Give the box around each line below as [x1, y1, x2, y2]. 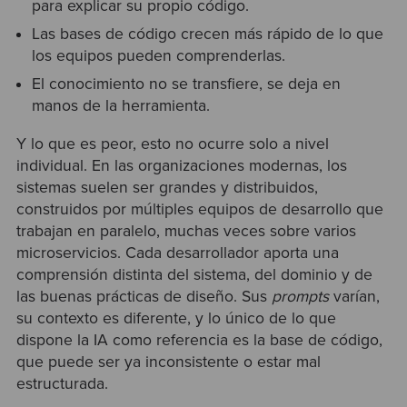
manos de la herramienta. [32, 95, 211, 115]
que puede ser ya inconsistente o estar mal [15, 352, 321, 372]
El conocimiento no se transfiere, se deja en [32, 74, 342, 94]
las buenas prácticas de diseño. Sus [15, 286, 272, 306]
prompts [271, 286, 329, 306]
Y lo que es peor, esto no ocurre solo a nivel [15, 134, 329, 154]
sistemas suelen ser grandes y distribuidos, [15, 177, 318, 197]
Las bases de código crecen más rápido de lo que [32, 24, 384, 44]
